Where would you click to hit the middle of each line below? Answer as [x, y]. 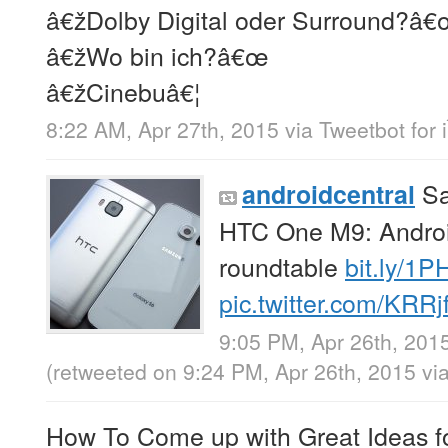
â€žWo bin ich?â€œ [157, 55]
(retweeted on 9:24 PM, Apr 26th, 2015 [234, 370]
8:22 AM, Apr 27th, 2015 [162, 129]
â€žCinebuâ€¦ [123, 91]
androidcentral [328, 194]
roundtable [282, 266]
